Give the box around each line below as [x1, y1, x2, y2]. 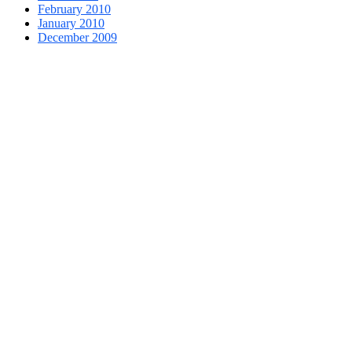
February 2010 [38, 2, 111, 16]
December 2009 [38, 31, 117, 45]
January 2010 [38, 16, 104, 31]
